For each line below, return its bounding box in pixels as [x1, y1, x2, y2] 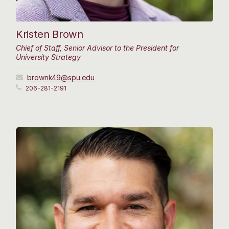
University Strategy [16, 52, 81, 61]
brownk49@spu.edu [27, 73, 95, 82]
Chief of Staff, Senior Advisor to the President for [16, 43, 179, 52]
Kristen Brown [16, 27, 83, 40]
